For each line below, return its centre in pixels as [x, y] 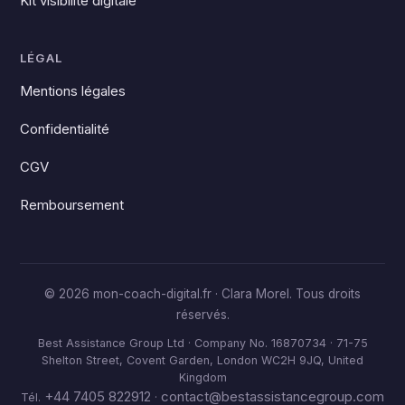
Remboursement [72, 204]
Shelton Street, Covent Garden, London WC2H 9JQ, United [202, 360]
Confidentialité [65, 128]
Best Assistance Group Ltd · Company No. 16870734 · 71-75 [202, 343]
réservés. [202, 314]
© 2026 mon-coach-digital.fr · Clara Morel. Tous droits [202, 293]
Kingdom [202, 377]
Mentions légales [73, 90]
